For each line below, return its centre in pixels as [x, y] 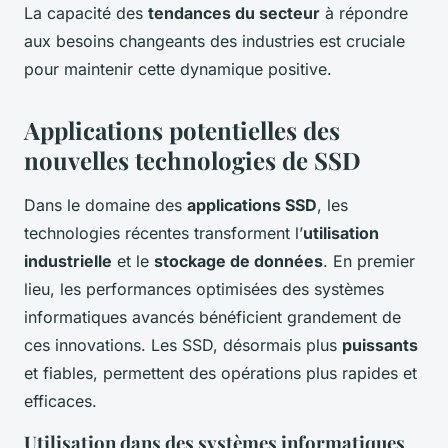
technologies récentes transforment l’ [163, 233]
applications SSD [252, 205]
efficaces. [60, 401]
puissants [380, 345]
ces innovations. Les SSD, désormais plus [183, 345]
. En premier [369, 261]
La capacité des [86, 13]
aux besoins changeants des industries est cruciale [214, 41]
